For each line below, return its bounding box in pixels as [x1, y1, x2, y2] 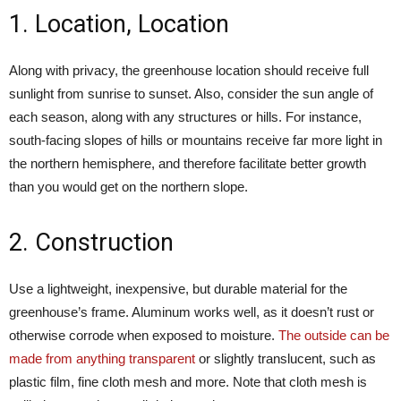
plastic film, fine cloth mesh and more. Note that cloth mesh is [9, 374, 367, 389]
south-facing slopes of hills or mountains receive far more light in [9, 132, 382, 148]
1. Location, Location [9, 10, 229, 38]
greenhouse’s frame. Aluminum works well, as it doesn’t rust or [9, 304, 374, 320]
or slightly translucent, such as [195, 351, 376, 366]
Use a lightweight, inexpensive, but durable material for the [9, 281, 347, 296]
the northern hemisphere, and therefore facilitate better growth [9, 156, 366, 171]
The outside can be [278, 328, 389, 343]
